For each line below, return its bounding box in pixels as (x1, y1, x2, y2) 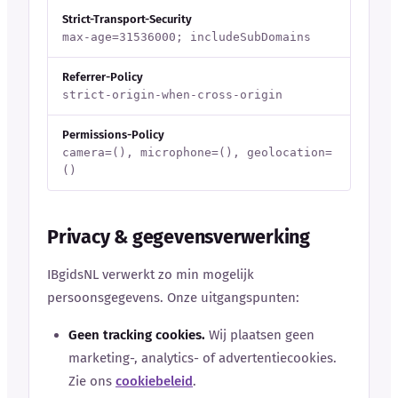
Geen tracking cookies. (68, 326, 205, 343)
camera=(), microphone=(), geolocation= (62, 145, 332, 159)
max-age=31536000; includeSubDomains (62, 29, 311, 44)
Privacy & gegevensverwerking (47, 225, 310, 249)
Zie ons (68, 372, 115, 389)
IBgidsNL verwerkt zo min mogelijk (47, 266, 254, 283)
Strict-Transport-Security (62, 12, 192, 26)
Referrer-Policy (62, 69, 143, 84)
